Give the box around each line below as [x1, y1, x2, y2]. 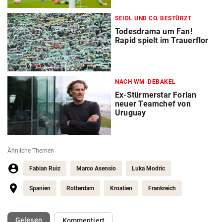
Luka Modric [132, 165, 165, 172]
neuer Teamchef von [115, 99, 191, 109]
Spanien [29, 185, 51, 192]
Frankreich [148, 185, 176, 192]
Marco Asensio [76, 165, 116, 172]
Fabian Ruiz [29, 165, 60, 172]
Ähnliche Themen [7, 147, 54, 155]
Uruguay [115, 108, 146, 118]
